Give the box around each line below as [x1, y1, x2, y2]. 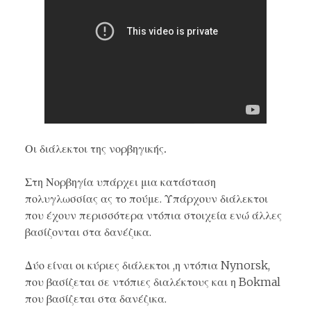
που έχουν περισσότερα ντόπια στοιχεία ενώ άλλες [25, 208, 282, 223]
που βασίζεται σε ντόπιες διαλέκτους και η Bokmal [25, 275, 280, 289]
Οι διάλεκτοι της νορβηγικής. [25, 142, 167, 156]
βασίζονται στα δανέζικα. [25, 225, 151, 239]
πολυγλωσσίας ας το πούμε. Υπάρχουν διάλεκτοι [25, 192, 268, 206]
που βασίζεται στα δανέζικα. [25, 292, 167, 306]
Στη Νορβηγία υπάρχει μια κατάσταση [25, 175, 216, 190]
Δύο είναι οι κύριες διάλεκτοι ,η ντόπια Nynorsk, [25, 258, 270, 273]
